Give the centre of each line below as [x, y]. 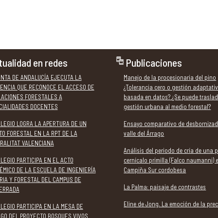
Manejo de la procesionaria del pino [170, 77]
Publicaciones [154, 62]
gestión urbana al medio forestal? [167, 106]
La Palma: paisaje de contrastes [165, 187]
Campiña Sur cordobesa [155, 170]
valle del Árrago [144, 133]
